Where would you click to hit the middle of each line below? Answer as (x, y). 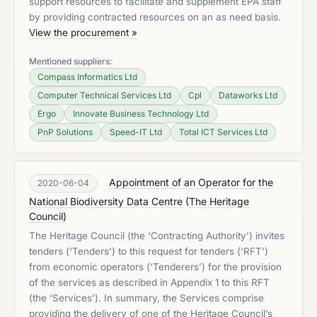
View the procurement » (83, 33)
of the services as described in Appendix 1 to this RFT (149, 282)
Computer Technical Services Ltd (104, 95)
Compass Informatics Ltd (87, 77)
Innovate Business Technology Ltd (141, 114)
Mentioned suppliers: (71, 61)
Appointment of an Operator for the (191, 182)
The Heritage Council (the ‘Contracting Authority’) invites (157, 236)
